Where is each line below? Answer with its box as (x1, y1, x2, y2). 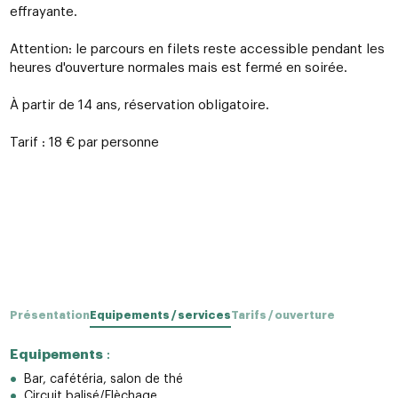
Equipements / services (89, 310, 231, 322)
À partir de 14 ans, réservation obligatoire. (9, 99, 269, 113)
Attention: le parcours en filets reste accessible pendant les (9, 43, 385, 57)
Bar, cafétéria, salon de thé (23, 373, 183, 386)
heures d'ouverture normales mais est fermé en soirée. (9, 61, 347, 76)
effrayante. (9, 5, 77, 20)
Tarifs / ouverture (230, 310, 335, 322)
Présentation (9, 310, 90, 322)
